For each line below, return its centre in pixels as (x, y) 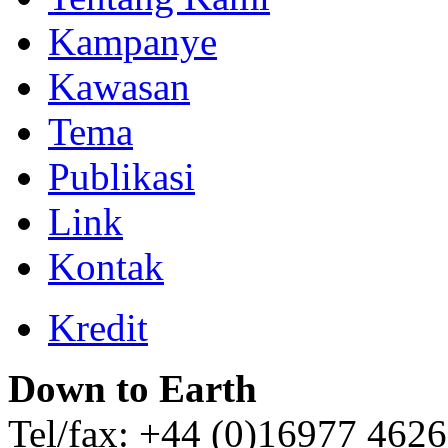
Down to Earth (132, 388)
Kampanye (132, 41)
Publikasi (121, 176)
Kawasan (119, 86)
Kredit (98, 327)
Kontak (106, 266)
